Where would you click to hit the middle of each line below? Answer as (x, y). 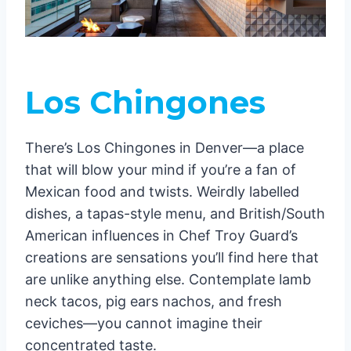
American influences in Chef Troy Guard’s (161, 235)
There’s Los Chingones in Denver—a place (165, 147)
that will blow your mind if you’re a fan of (161, 169)
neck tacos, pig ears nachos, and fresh (154, 301)
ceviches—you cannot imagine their (144, 323)
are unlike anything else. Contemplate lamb (168, 279)
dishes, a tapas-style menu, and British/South (175, 213)
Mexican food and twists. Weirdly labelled (162, 191)
